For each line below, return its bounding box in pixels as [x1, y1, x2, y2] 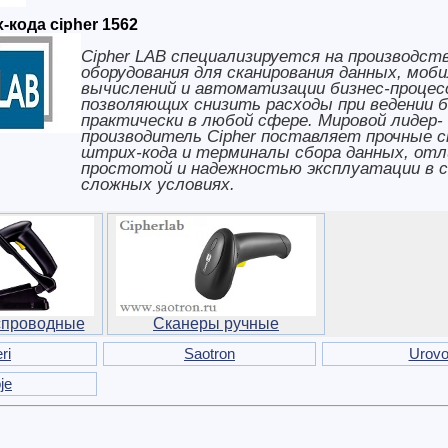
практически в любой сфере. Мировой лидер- [81, 110, 443, 130]
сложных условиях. [81, 174, 235, 194]
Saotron [184, 344, 235, 362]
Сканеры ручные [153, 314, 279, 332]
